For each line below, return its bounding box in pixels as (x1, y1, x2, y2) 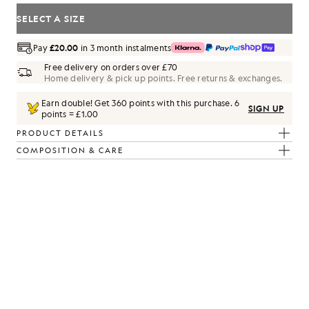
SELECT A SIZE (17, 12, 86, 24)
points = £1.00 (41, 108, 99, 119)
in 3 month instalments (78, 42, 172, 53)
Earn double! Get (41, 97, 112, 108)
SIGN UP (248, 103, 284, 114)
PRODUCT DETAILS (17, 128, 104, 139)
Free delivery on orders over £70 (44, 61, 177, 72)
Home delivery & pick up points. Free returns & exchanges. (44, 72, 283, 83)
